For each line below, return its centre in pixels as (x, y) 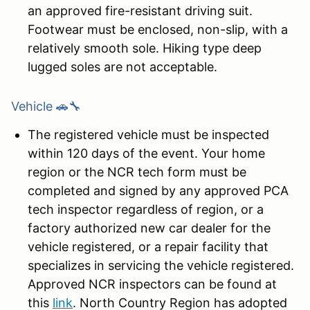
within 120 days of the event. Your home (146, 153)
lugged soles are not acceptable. (122, 66)
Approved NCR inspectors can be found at (152, 284)
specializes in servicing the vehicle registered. (161, 265)
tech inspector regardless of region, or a (146, 209)
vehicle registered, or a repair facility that (148, 246)
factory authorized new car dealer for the (149, 228)
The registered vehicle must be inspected (148, 134)
